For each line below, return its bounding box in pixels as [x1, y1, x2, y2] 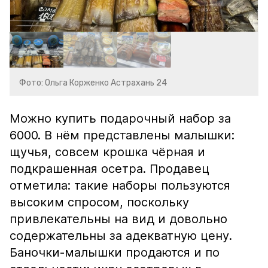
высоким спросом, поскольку [10, 195, 189, 209]
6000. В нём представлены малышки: [10, 128, 234, 142]
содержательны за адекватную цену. [10, 229, 232, 243]
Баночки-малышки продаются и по [10, 245, 220, 260]
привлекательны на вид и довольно [10, 212, 227, 226]
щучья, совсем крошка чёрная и [10, 145, 205, 159]
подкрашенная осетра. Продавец [10, 162, 209, 176]
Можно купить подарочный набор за [10, 111, 231, 126]
